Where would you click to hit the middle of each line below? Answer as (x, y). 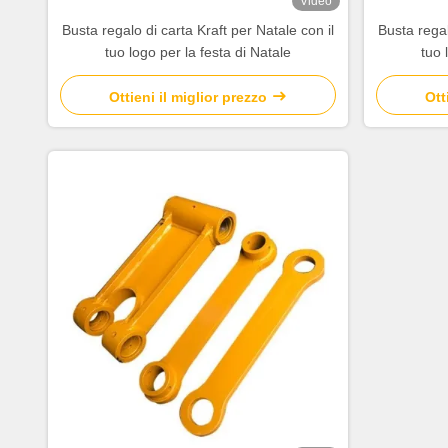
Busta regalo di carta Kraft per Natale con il (198, 30)
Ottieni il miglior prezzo (188, 97)
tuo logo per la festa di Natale (198, 52)
